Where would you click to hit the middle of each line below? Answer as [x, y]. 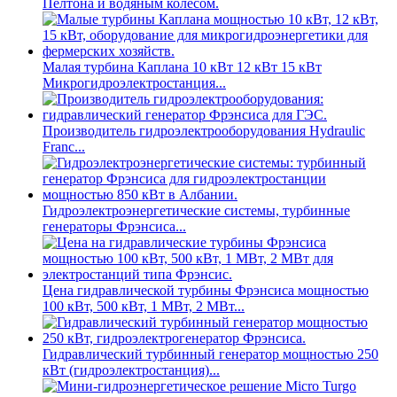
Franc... [64, 147]
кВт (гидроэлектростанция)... [131, 370]
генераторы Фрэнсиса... [114, 227]
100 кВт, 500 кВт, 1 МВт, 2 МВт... [144, 307]
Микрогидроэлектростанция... [134, 83]
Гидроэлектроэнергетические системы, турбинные [196, 211]
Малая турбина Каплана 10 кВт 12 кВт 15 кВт [182, 67]
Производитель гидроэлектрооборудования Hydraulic [204, 131]
